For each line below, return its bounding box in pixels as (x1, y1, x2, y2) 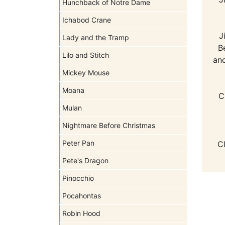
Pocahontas (62, 191, 101, 200)
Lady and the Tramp (62, 33, 129, 42)
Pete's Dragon (62, 156, 108, 165)
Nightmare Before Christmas (62, 121, 155, 130)
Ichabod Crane (62, 16, 111, 24)
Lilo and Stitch (62, 51, 109, 59)
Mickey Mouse (62, 68, 109, 77)
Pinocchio (62, 174, 94, 182)
